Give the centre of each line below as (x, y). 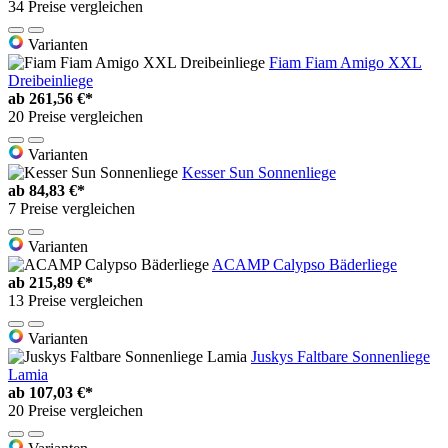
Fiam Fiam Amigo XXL (345, 63)
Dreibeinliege (50, 81)
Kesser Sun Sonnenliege (259, 173)
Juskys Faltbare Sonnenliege (340, 357)
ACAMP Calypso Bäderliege (304, 265)
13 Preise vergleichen (75, 301)
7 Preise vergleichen (71, 209)
